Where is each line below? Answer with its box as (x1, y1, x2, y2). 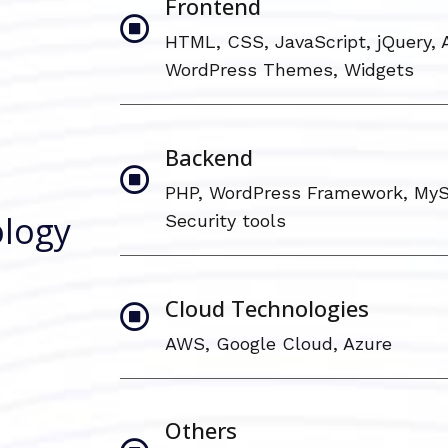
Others (165, 415, 237, 446)
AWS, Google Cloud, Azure (165, 332, 392, 354)
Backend (165, 141, 253, 172)
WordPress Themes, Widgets (165, 58, 414, 80)
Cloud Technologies (165, 292, 369, 323)
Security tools (165, 209, 286, 231)
